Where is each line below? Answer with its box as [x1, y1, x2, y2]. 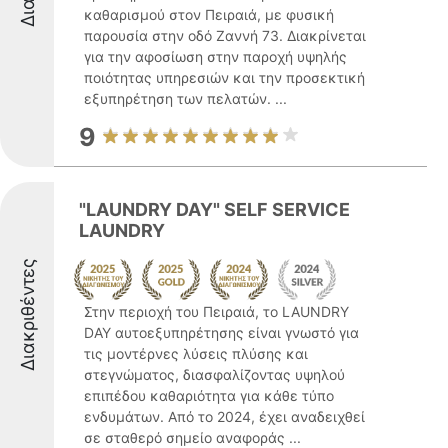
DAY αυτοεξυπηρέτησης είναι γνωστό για [84, 324, 359, 341]
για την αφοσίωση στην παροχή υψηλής [84, 48, 347, 65]
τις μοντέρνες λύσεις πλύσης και [84, 345, 308, 362]
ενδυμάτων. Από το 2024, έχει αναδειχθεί [84, 408, 365, 425]
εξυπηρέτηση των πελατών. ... [84, 90, 287, 107]
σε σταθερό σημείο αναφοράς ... [84, 429, 301, 446]
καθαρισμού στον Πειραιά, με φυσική [84, 6, 334, 23]
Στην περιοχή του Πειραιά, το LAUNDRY [84, 303, 349, 320]
